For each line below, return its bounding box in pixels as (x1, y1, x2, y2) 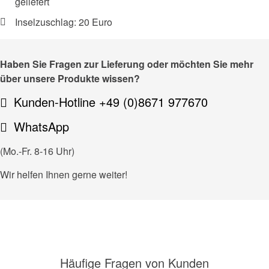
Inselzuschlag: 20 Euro (15, 15, 112, 29)
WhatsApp (14, 118, 69, 136)
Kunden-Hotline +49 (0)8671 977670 (14, 93, 208, 111)
